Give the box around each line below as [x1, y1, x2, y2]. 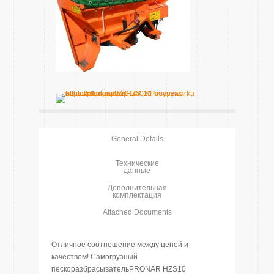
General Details [111, 135, 163, 143]
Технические [115, 159, 159, 168]
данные [124, 166, 150, 175]
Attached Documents [102, 208, 172, 217]
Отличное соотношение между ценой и [51, 240, 188, 249]
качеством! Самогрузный [51, 253, 138, 261]
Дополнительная [107, 183, 167, 192]
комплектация [113, 191, 161, 199]
